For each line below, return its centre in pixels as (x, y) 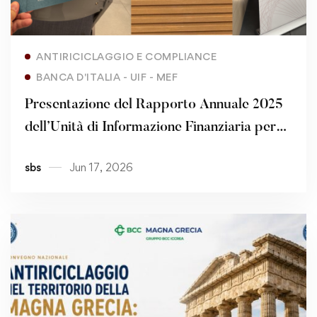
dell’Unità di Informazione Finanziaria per (150, 127)
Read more (152, 49)
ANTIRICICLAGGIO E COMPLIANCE (126, 56)
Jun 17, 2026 (101, 167)
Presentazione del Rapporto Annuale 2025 (154, 104)
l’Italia (44, 150)
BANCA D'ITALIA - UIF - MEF (107, 76)
